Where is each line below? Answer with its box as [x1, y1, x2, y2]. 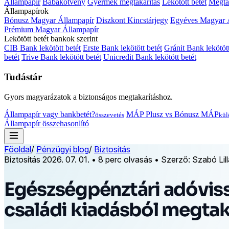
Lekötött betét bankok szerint [4, 34, 98, 43]
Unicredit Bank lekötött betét [103, 53, 196, 62]
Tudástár [4, 71, 42, 82]
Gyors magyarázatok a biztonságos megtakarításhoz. [4, 92, 173, 101]
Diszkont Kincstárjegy [96, 16, 168, 25]
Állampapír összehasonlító [4, 119, 89, 128]
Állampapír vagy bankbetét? [4, 109, 95, 119]
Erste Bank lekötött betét [83, 43, 162, 53]
